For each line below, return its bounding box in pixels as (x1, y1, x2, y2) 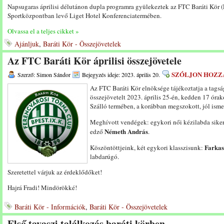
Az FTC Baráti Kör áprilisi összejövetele (7, 53, 181, 68)
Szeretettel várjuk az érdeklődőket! (7, 167, 102, 176)
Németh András (104, 126, 148, 136)
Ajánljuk (14, 39, 39, 48)
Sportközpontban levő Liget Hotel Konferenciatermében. (7, 11, 161, 20)
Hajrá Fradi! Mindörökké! (7, 183, 77, 192)
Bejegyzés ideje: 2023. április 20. (82, 70, 160, 78)
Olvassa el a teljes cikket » (7, 26, 79, 35)
